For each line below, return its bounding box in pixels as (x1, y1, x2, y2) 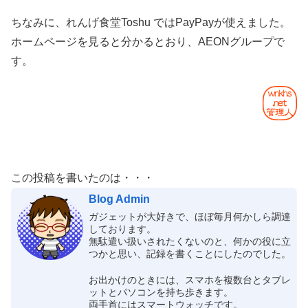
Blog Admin (88, 193, 150, 205)
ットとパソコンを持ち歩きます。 (88, 287, 233, 298)
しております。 (88, 223, 156, 235)
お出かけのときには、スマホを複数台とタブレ (88, 274, 291, 286)
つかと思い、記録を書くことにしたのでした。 (88, 248, 291, 260)
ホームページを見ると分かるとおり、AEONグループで (11, 35, 285, 47)
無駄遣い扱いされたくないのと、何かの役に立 (88, 236, 291, 247)
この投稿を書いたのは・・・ (11, 172, 154, 184)
